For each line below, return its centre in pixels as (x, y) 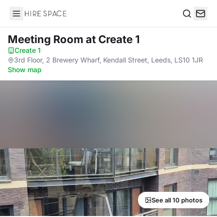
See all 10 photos (177, 200)
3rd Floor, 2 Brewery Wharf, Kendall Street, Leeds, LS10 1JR (108, 60)
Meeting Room (47, 39)
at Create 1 (113, 39)
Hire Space (29, 18)
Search (194, 23)
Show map (25, 70)
